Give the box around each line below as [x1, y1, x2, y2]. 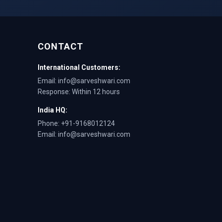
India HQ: [38, 106, 67, 114]
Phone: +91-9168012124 [38, 119, 115, 128]
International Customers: [38, 63, 120, 72]
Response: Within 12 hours [38, 88, 120, 96]
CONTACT [38, 41, 83, 52]
